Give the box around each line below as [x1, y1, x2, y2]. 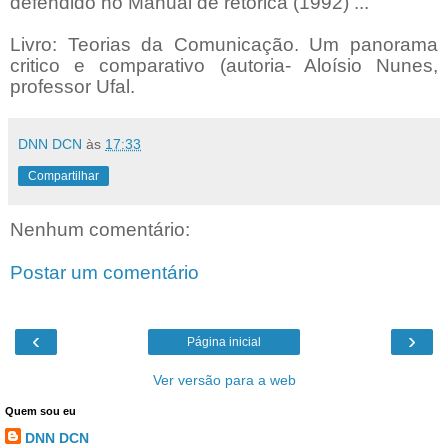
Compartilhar [28, 168, 99, 183]
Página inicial [187, 334, 261, 349]
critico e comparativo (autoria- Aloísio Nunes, [10, 54, 438, 76]
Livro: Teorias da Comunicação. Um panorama [10, 33, 438, 55]
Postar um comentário [10, 262, 199, 284]
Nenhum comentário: [10, 218, 190, 240]
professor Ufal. [10, 75, 140, 97]
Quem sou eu [5, 404, 76, 417]
